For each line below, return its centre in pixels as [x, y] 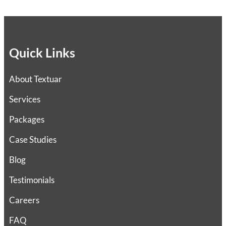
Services [25, 99]
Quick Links [42, 53]
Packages [27, 120]
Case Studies [33, 140]
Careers [24, 200]
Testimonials [32, 180]
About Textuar [36, 79]
